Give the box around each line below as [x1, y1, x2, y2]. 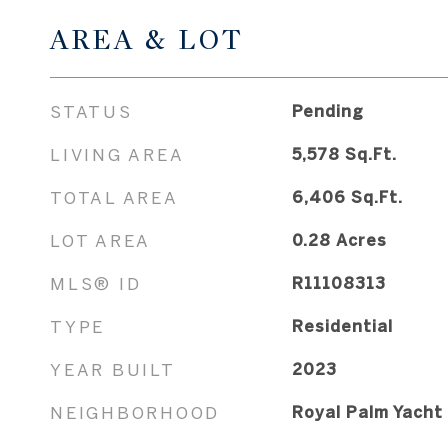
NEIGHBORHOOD [50, 402, 220, 422]
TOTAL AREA [50, 187, 179, 207]
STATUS [50, 101, 133, 121]
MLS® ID [50, 273, 142, 293]
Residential [291, 316, 393, 335]
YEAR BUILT [50, 359, 176, 379]
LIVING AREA [50, 144, 185, 164]
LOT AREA [50, 230, 151, 250]
